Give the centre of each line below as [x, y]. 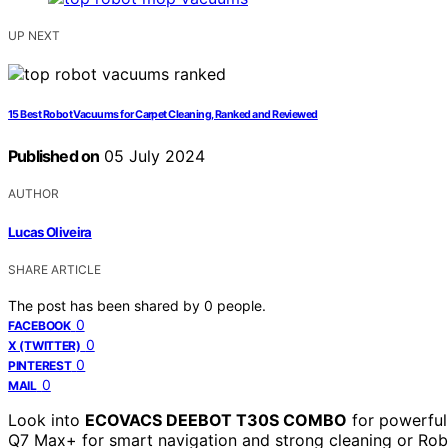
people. [241, 305]
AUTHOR [33, 194]
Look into [46, 419]
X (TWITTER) [44, 345]
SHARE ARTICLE [54, 269]
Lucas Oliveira [50, 231]
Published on [54, 156]
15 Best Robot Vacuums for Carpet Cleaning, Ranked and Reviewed [163, 115]
